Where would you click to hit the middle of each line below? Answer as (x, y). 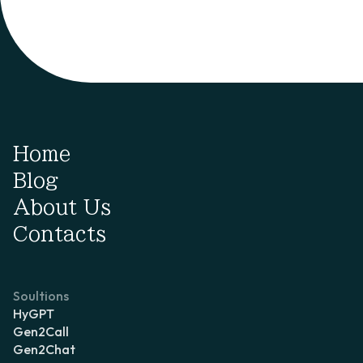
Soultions (41, 295)
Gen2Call (41, 331)
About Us (62, 207)
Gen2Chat (44, 349)
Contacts (60, 234)
